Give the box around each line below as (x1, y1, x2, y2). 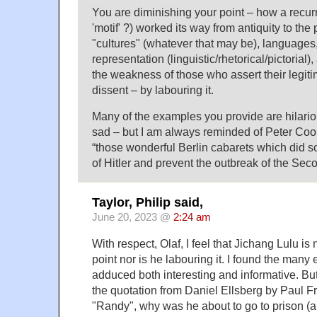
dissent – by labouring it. (92, 83, 214, 96)
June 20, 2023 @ (92, 212, 173, 224)
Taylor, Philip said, (92, 195, 203, 210)
